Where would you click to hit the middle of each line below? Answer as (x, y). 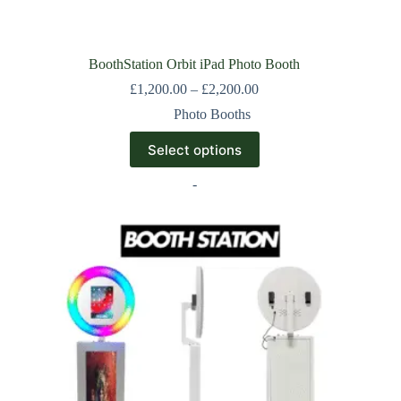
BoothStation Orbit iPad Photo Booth (195, 64)
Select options (194, 149)
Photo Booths (213, 115)
